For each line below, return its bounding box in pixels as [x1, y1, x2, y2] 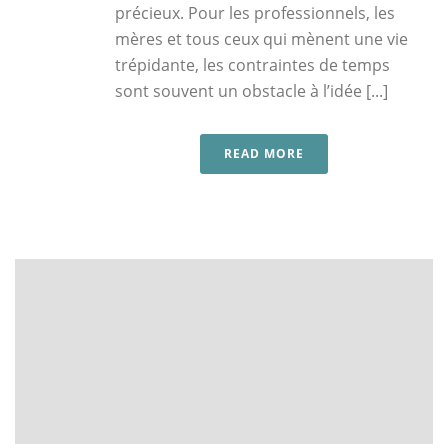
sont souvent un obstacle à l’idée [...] [115, 79, 388, 102]
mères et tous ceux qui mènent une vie [115, 27, 408, 50]
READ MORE [224, 144, 304, 162]
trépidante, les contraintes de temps [115, 53, 390, 76]
